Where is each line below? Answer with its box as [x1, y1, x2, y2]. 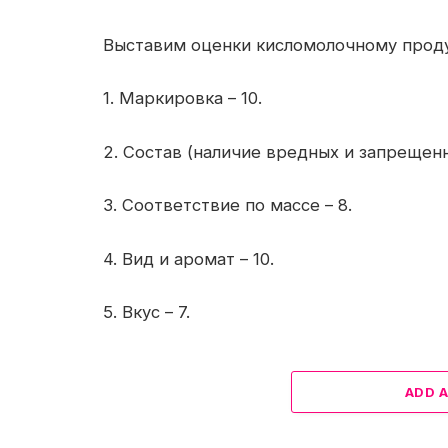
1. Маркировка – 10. [103, 88, 262, 109]
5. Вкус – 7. [103, 302, 190, 323]
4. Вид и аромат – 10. [103, 248, 274, 269]
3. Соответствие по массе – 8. [103, 195, 352, 216]
